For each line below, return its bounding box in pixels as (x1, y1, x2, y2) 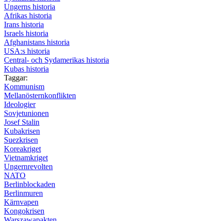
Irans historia (4, 20, 44, 29)
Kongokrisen (4, 206, 44, 215)
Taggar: (4, 73, 28, 82)
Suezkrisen (4, 135, 38, 144)
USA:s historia (4, 46, 50, 55)
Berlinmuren (4, 188, 43, 197)
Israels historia (4, 29, 48, 37)
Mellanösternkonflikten (4, 91, 76, 100)
